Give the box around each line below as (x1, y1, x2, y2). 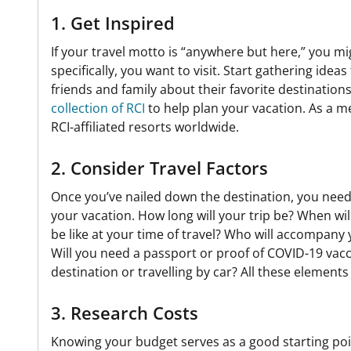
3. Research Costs (51, 300, 198, 324)
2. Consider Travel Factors (51, 155, 268, 179)
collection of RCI (51, 99, 145, 117)
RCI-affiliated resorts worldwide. (51, 118, 239, 136)
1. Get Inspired (51, 10, 175, 34)
